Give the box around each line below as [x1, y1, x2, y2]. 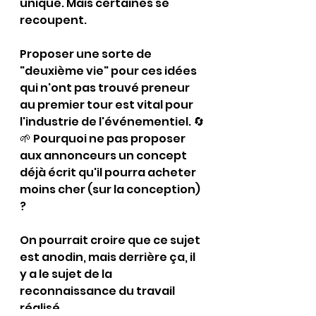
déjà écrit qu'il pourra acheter [20, 164, 198, 181]
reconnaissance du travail [20, 283, 177, 299]
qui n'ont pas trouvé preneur [20, 80, 192, 96]
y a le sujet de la [20, 266, 114, 282]
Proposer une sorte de [20, 46, 154, 62]
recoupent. [20, 12, 87, 28]
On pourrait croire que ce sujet [20, 232, 202, 248]
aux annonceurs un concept [20, 147, 189, 164]
